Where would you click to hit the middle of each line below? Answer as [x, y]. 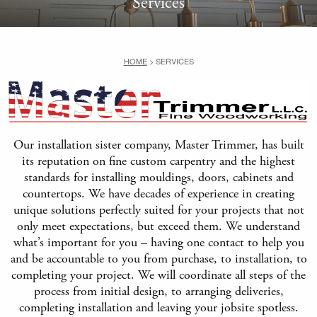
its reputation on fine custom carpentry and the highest [158, 161]
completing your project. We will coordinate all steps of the [158, 275]
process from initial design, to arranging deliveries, [158, 291]
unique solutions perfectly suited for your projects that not [158, 209]
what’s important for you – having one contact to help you [158, 242]
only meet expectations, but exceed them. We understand [158, 226]
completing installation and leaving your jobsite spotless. [158, 307]
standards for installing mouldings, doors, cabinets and [158, 177]
